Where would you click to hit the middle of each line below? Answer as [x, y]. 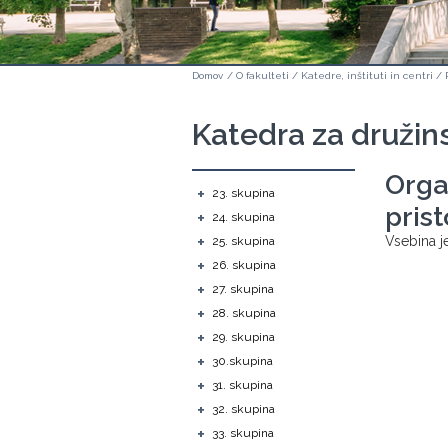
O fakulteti [262, 75]
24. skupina [243, 217]
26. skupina [244, 265]
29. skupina [243, 337]
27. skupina [243, 289]
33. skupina [243, 433]
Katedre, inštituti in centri [367, 75]
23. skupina [243, 193]
